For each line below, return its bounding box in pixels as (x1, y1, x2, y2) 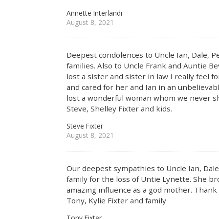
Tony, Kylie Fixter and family (66, 195, 167, 205)
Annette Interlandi (66, 8, 123, 18)
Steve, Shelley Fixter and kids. (66, 104, 173, 114)
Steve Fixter (66, 121, 104, 131)
